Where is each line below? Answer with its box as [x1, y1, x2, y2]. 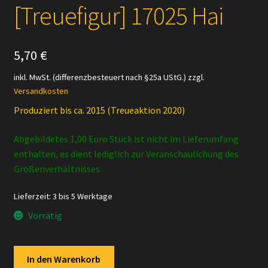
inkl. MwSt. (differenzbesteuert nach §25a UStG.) [13, 72, 186, 83]
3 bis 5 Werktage [52, 191, 112, 202]
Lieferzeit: [13, 191, 53, 202]
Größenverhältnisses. [13, 162, 102, 175]
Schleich [13, 246, 47, 259]
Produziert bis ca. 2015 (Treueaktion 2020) [13, 104, 185, 117]
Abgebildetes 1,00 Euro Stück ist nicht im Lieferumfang [13, 132, 239, 145]
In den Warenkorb [27, 253, 101, 266]
